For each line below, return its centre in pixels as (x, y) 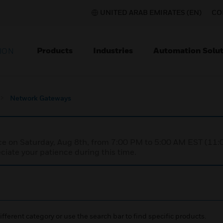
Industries (113, 50)
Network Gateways (41, 98)
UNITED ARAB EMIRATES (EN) (151, 12)
